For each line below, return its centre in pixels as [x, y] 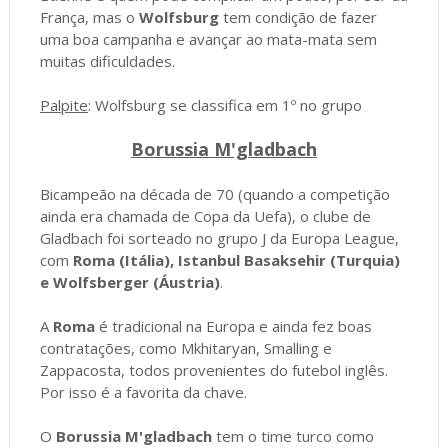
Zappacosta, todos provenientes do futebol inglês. [213, 369]
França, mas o [89, 16]
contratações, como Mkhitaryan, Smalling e [185, 347]
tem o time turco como [292, 435]
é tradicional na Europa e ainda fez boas [233, 325]
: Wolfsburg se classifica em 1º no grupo [224, 104]
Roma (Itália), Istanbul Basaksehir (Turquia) [236, 259]
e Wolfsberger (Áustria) [129, 281]
